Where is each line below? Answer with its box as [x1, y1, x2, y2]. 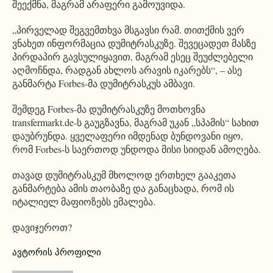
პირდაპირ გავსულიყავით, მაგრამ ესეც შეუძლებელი [12, 49, 253, 63]
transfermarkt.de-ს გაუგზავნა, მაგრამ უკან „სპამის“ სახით [12, 115, 259, 129]
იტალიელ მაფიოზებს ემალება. [12, 194, 155, 208]
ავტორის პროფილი [12, 247, 101, 257]
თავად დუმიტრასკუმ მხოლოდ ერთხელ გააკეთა [12, 168, 236, 181]
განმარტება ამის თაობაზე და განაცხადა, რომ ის [12, 181, 234, 194]
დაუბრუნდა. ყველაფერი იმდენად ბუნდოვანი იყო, [12, 129, 243, 142]
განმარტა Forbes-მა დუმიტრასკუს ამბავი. [12, 76, 195, 90]
